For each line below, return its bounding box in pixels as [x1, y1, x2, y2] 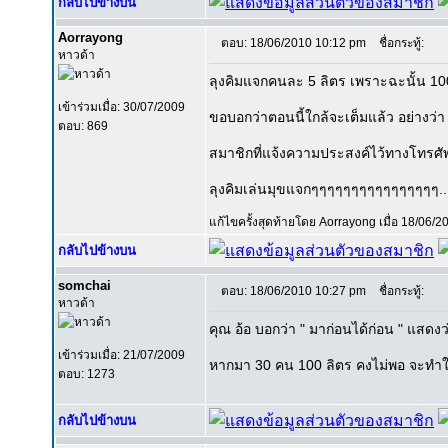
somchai [58, 278, 111, 293]
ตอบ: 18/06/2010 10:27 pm [221, 284, 366, 298]
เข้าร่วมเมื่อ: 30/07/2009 [58, 100, 185, 114]
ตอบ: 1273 [58, 367, 115, 381]
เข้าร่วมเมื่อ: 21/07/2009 [58, 348, 185, 362]
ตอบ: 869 [58, 119, 108, 133]
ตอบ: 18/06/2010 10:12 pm [221, 36, 366, 50]
